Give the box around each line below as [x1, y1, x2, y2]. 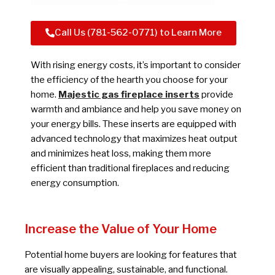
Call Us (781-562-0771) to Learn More [55, 27, 222, 39]
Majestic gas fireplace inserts [58, 89, 199, 101]
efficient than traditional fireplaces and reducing [31, 163, 230, 174]
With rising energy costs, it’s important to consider [31, 60, 241, 71]
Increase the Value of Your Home [25, 221, 217, 236]
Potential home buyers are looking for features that [25, 249, 237, 260]
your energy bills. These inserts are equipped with [31, 118, 236, 130]
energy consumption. [31, 177, 119, 189]
